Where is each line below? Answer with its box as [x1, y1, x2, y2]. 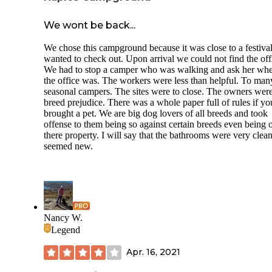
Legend [51, 224, 80, 235]
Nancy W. [44, 212, 83, 223]
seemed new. [44, 140, 93, 151]
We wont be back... [44, 19, 135, 31]
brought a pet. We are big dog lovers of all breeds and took [44, 107, 268, 118]
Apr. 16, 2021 [126, 246, 180, 258]
